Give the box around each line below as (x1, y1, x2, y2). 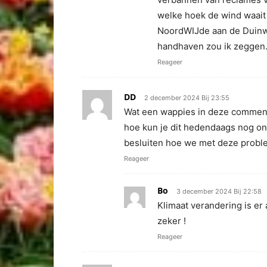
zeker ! (157, 215, 186, 226)
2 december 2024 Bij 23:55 (144, 94, 229, 102)
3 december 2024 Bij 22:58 (176, 187, 262, 195)
